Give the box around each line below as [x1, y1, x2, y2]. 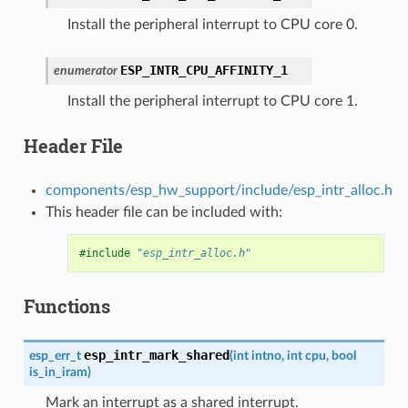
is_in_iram [28, 364, 87, 379]
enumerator [53, 63, 117, 77]
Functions [23, 293, 110, 318]
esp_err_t [28, 348, 81, 362]
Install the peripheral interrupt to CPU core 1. [66, 93, 358, 108]
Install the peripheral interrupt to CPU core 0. [66, 16, 358, 32]
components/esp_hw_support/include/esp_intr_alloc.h [45, 182, 393, 198]
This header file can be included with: [45, 204, 282, 219]
